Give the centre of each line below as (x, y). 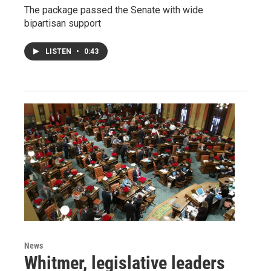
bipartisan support (63, 23)
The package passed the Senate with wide (114, 10)
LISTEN (59, 51)
